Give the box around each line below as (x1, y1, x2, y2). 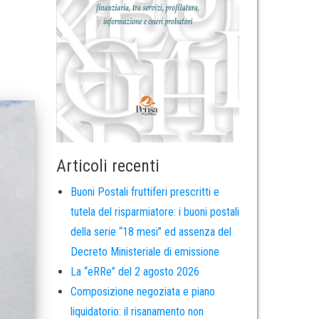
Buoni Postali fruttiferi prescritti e (70, 185, 219, 199)
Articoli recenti (56, 156, 159, 177)
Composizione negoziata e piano (70, 285, 215, 299)
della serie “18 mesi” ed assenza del (70, 225, 231, 239)
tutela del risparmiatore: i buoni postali (70, 205, 239, 219)
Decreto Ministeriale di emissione (70, 245, 219, 259)
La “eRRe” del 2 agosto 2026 (70, 265, 199, 279)
